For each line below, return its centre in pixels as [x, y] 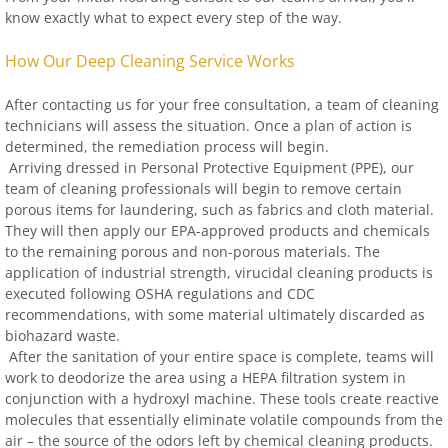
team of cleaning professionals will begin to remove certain [203, 188]
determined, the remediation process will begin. [167, 146]
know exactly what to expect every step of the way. [177, 17]
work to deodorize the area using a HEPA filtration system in [205, 377]
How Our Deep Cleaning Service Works [150, 61]
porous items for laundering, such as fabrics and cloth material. [219, 209]
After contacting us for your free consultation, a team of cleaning [222, 104]
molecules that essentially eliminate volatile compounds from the [224, 419]
